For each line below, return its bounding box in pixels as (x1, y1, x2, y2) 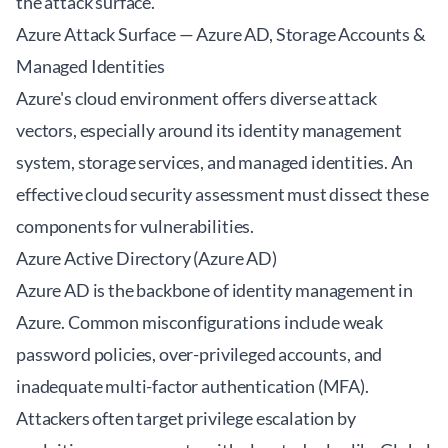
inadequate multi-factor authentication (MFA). (16, 375, 369, 397)
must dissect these (284, 183, 429, 205)
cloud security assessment (85, 183, 285, 205)
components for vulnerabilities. (16, 215, 255, 237)
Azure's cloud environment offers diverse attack (16, 87, 377, 109)
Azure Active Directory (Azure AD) (16, 247, 277, 269)
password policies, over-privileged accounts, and (16, 343, 383, 365)
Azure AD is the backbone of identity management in (16, 279, 413, 301)
